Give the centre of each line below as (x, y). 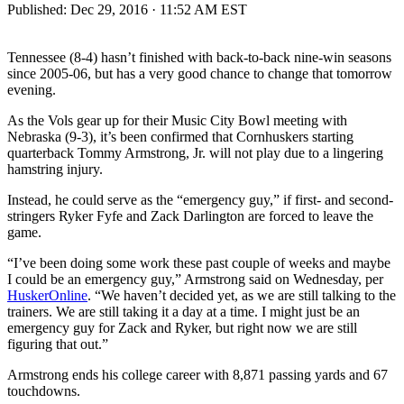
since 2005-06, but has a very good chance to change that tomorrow (200, 73)
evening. (32, 89)
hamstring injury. (55, 169)
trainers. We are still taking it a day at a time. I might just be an (184, 311)
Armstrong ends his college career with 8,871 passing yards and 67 (197, 374)
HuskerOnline (47, 295)
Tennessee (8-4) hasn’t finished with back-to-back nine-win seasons (199, 57)
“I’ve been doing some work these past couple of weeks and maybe (199, 262)
